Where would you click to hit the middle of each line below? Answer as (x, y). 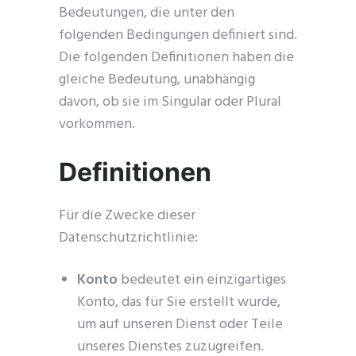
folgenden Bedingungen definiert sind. (178, 35)
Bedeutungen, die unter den (147, 13)
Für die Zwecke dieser (127, 216)
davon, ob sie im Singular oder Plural (170, 102)
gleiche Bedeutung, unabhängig (157, 80)
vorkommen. (97, 124)
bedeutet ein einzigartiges (202, 280)
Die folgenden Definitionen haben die (176, 58)
